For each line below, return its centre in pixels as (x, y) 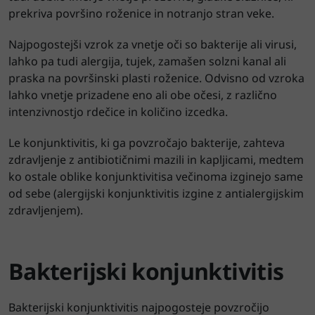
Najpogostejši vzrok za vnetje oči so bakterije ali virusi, (153, 44)
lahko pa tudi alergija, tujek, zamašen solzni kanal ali (147, 61)
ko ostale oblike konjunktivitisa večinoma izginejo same (156, 176)
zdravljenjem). (46, 210)
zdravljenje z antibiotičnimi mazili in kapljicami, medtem (156, 159)
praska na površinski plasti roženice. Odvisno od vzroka (156, 78)
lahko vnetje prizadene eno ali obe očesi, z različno (143, 95)
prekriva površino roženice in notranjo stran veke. (141, 13)
